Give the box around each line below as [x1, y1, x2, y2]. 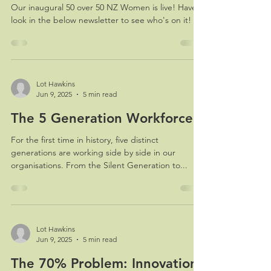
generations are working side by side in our [11, 147, 175, 158]
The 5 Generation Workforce [11, 110, 193, 127]
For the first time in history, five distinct [11, 134, 158, 146]
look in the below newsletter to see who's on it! [11, 15, 191, 26]
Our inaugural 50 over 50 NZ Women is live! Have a [11, 2, 203, 13]
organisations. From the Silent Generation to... [11, 160, 188, 171]
